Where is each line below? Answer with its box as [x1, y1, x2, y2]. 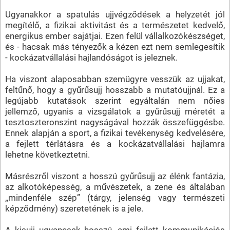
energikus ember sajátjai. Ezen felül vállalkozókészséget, [5, 30, 225, 41]
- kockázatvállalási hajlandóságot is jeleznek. [5, 52, 178, 63]
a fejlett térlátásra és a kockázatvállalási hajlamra [5, 138, 225, 149]
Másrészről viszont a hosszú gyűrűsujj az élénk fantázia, [5, 170, 225, 181]
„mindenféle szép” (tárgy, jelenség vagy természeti [5, 192, 225, 203]
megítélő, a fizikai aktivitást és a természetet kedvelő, [5, 20, 225, 30]
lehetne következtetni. [5, 149, 90, 160]
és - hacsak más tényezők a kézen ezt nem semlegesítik [5, 41, 225, 52]
